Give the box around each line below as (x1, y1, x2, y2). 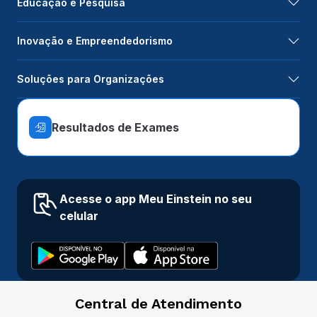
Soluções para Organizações (17, 73, 164, 86)
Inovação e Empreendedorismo (17, 35, 173, 47)
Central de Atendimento (75, 294, 242, 312)
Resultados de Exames (52, 120, 179, 134)
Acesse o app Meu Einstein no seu (59, 192, 252, 207)
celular (59, 209, 98, 224)
